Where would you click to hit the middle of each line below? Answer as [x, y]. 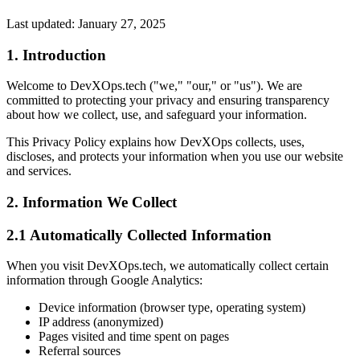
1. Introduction [56, 55]
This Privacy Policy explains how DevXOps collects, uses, [155, 142]
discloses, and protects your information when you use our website [175, 157]
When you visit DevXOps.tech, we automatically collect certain [168, 266]
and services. [39, 171]
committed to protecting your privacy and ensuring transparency [168, 100]
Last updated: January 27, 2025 [86, 23]
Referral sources [80, 351]
